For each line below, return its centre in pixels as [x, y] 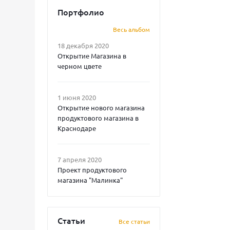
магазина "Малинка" [90, 180]
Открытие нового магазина [101, 108]
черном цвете [80, 66]
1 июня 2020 [77, 97]
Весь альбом [131, 29]
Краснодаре [77, 128]
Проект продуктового [92, 170]
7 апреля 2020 [80, 159]
